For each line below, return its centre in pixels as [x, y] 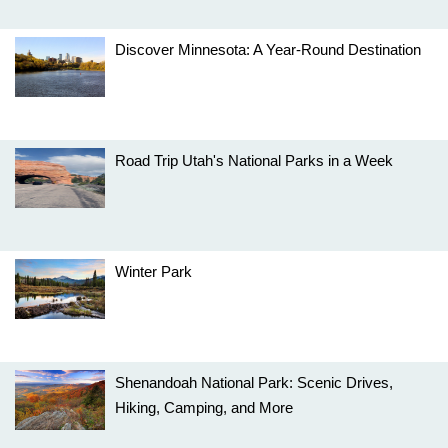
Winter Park [153, 271]
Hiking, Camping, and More [204, 407]
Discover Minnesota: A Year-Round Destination [268, 49]
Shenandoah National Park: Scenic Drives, [254, 382]
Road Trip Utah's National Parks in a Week [254, 160]
